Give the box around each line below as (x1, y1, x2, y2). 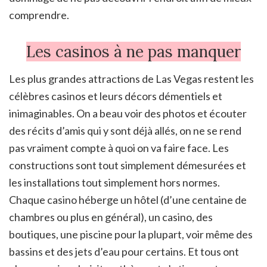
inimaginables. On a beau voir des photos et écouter (9, 106, 247, 120)
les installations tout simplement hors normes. (9, 175, 220, 189)
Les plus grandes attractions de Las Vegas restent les (9, 72, 254, 85)
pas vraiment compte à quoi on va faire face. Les (9, 141, 229, 154)
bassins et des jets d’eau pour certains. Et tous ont (9, 244, 239, 258)
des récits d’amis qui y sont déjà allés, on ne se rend (9, 123, 241, 137)
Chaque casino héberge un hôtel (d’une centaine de (9, 193, 247, 206)
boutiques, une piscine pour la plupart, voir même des (9, 227, 253, 241)
